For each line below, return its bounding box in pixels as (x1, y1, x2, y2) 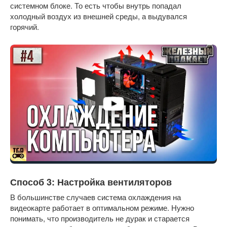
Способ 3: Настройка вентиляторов (10, 175, 172, 188)
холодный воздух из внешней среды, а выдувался (10, 11, 187, 22)
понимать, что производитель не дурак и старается (10, 212, 190, 223)
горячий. (10, 21, 39, 32)
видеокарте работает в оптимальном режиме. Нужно (10, 202, 194, 213)
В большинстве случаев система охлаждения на (10, 191, 181, 202)
